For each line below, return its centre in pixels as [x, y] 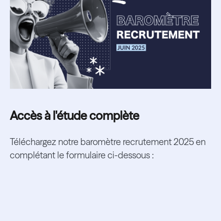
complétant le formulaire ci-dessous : [82, 155]
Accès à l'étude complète [74, 116]
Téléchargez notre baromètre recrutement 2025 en [108, 142]
